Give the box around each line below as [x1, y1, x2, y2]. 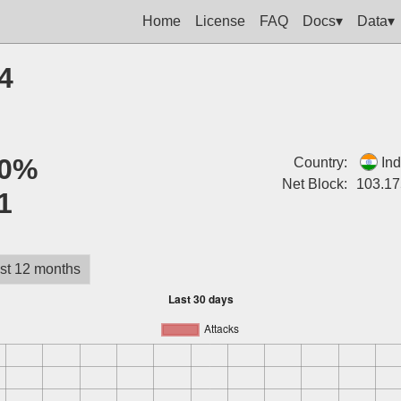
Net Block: [281, 176, 347, 192]
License [195, 13, 245, 29]
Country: [293, 155, 347, 170]
